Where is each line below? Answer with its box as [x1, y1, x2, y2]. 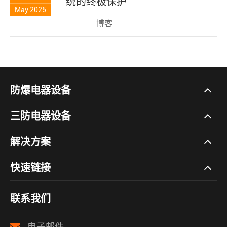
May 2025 [15, 6, 46, 14]
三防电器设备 [10, 110, 71, 122]
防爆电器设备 [10, 85, 71, 96]
